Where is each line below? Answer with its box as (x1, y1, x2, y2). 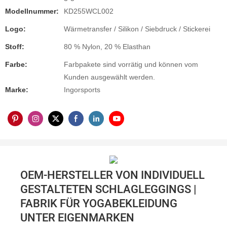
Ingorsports (64, 86, 100, 94)
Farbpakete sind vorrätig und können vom (64, 60, 198, 69)
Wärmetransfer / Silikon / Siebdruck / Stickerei (64, 25, 210, 33)
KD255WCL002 (64, 7, 113, 16)
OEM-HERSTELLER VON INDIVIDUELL (20, 167, 205, 184)
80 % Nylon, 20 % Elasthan (64, 43, 150, 51)
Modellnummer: (5, 7, 59, 16)
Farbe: (5, 60, 27, 69)
